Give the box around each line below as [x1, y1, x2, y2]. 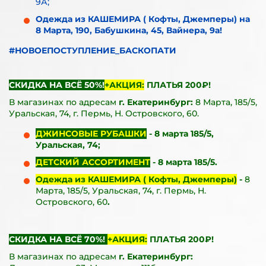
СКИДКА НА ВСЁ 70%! [9, 234, 107, 245]
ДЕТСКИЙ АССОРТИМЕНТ [36, 157, 150, 167]
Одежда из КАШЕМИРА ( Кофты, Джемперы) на [36, 14, 250, 24]
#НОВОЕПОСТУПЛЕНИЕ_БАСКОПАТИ [9, 45, 176, 56]
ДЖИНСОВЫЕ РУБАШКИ [36, 128, 147, 139]
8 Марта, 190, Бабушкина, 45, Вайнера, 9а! [36, 25, 222, 36]
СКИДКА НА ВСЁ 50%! [9, 80, 104, 90]
